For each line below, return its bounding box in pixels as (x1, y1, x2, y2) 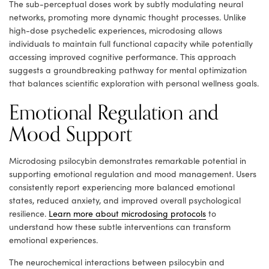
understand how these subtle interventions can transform (9, 221, 231, 233)
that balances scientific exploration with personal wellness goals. (9, 77, 259, 89)
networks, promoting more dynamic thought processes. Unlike (9, 11, 246, 23)
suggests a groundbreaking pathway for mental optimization (9, 64, 247, 76)
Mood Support (9, 118, 132, 152)
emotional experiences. (9, 234, 98, 246)
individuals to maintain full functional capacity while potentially (9, 38, 253, 50)
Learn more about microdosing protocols (49, 208, 206, 220)
